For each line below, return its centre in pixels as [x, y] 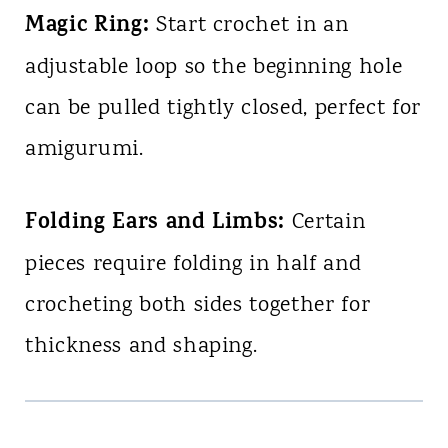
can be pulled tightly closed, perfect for [223, 109]
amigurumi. [84, 150]
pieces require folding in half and [193, 265]
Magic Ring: [87, 27]
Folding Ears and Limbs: [155, 224]
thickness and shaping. [141, 347]
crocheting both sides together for [197, 306]
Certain [325, 223]
